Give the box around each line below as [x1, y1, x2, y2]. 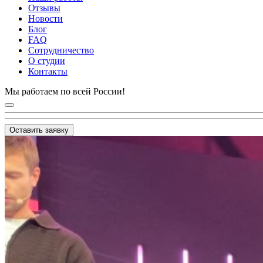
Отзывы [28, 3, 60, 13]
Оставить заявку [9, 126, 69, 134]
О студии [28, 56, 65, 66]
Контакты [28, 66, 68, 76]
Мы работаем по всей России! [5, 86, 125, 96]
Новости [28, 14, 63, 23]
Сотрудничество [28, 45, 94, 55]
